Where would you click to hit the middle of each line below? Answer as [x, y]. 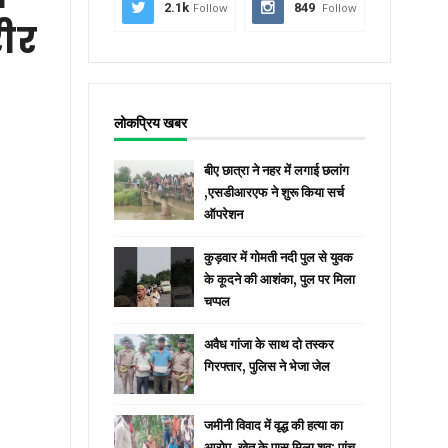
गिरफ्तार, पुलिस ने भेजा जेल [267, 366]
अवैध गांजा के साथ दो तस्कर [269, 344]
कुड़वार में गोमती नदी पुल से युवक [279, 257]
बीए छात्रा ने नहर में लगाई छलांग [277, 170]
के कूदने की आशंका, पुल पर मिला [280, 279]
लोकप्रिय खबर [151, 123]
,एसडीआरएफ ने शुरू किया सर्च [274, 192]
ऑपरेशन [224, 214]
